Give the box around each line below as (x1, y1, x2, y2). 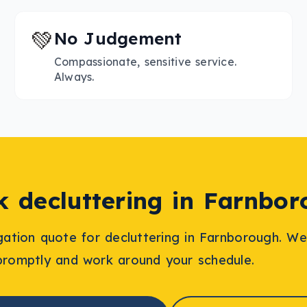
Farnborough (199, 230, 279, 246)
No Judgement (53, 28, 182, 49)
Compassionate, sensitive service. (53, 54, 237, 69)
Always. (53, 69, 95, 84)
